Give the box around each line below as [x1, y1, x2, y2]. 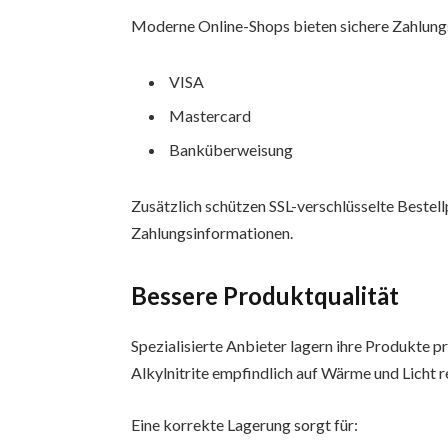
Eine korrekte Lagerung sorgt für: [131, 414, 359, 434]
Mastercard [169, 105, 252, 125]
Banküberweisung [169, 139, 294, 159]
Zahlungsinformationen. [131, 222, 294, 242]
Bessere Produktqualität [131, 281, 400, 311]
